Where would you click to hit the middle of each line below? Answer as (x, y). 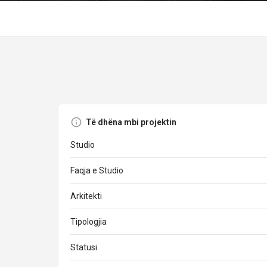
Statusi (84, 247)
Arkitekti (86, 196)
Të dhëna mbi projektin (131, 122)
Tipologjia (89, 222)
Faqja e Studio (97, 170)
